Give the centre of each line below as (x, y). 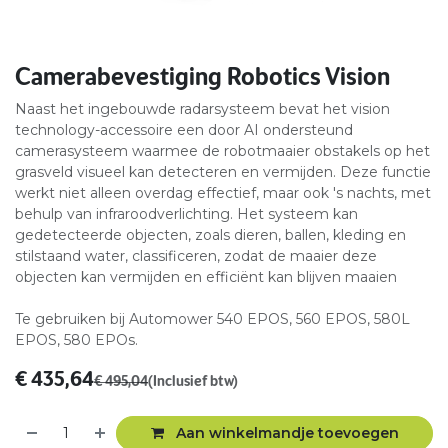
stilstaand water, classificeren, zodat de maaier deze (196, 256)
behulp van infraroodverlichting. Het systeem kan (186, 214)
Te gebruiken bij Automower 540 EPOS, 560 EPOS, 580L (212, 319)
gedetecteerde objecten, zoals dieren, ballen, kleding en (210, 235)
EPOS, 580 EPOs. (76, 340)
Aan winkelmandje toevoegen (285, 433)
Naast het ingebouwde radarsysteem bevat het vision (202, 109)
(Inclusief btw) (193, 381)
